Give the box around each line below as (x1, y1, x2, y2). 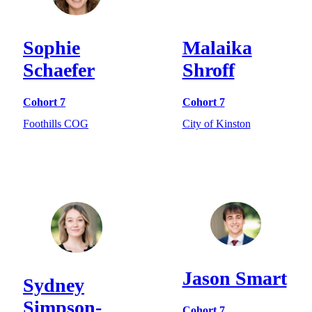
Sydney (23, 274, 84, 297)
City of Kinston (182, 117, 251, 130)
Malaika (182, 37, 252, 59)
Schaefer (23, 59, 95, 81)
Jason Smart (182, 267, 287, 289)
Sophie (23, 37, 80, 59)
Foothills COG (23, 117, 88, 130)
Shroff (182, 59, 235, 81)
